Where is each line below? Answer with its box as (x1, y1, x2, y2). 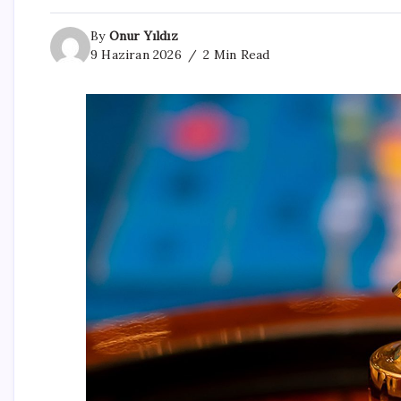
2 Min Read (200, 46, 270, 63)
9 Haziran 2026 (90, 46, 182, 63)
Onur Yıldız (108, 27, 178, 44)
